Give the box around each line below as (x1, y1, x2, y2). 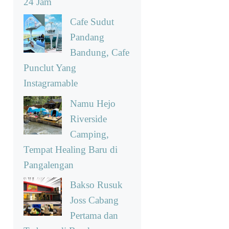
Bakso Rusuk (70, 179, 123, 191)
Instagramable (24, 78, 78, 89)
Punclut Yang (24, 62, 76, 74)
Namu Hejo (70, 98, 116, 109)
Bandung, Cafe (70, 47, 129, 58)
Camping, (70, 128, 109, 140)
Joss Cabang (70, 195, 119, 206)
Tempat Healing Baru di (24, 144, 118, 155)
